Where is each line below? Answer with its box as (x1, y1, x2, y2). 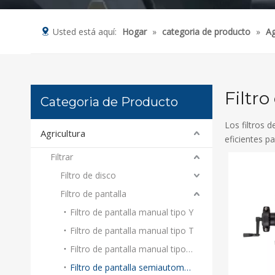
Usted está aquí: (50, 26, 119, 37)
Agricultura (41, 127, 85, 139)
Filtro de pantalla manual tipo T (70, 225, 194, 236)
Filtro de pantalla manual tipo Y (70, 206, 193, 218)
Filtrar (50, 151, 73, 163)
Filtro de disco (60, 169, 116, 181)
